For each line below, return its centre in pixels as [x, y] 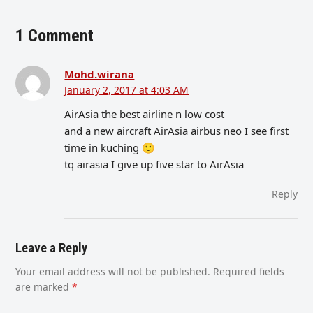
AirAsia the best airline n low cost [145, 114]
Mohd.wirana [100, 74]
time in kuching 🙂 [110, 148]
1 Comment [55, 35]
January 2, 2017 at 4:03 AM [127, 89]
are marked [44, 287]
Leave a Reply [52, 248]
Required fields [249, 272]
